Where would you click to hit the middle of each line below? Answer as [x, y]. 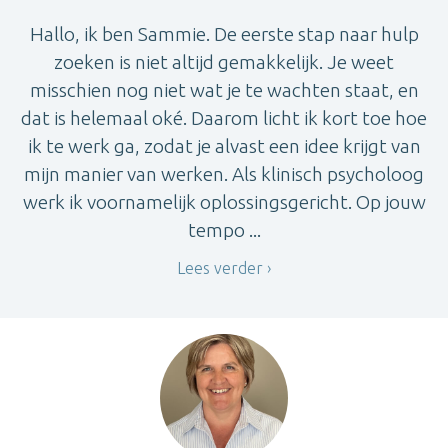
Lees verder [220, 267]
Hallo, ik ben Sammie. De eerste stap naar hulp [224, 34]
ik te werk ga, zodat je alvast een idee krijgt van [224, 146]
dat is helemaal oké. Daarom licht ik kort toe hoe [224, 118]
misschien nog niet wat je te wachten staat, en [224, 90]
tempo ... [224, 230]
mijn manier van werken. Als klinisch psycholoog [224, 174]
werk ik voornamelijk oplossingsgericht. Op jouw [224, 202]
